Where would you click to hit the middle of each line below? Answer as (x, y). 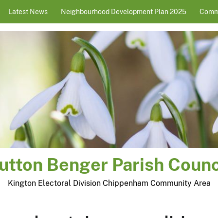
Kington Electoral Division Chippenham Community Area (109, 183)
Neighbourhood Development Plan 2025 (124, 12)
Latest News (28, 12)
